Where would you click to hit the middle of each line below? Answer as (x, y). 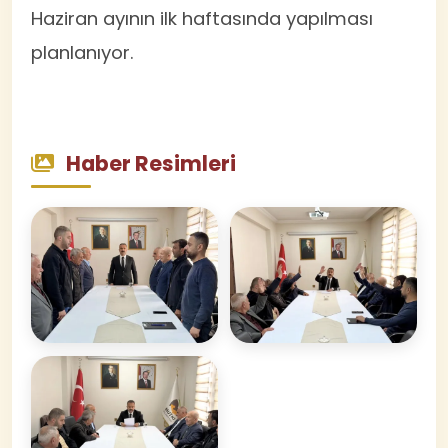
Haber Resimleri (149, 163)
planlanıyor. (83, 52)
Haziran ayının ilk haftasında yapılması (202, 18)
